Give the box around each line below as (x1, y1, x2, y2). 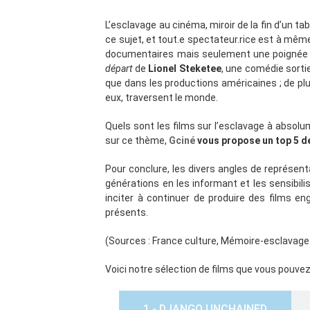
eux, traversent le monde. (105, 92, 219, 103)
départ (105, 63, 133, 74)
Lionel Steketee (148, 63, 221, 74)
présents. (105, 207, 151, 218)
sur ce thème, (105, 135, 170, 146)
